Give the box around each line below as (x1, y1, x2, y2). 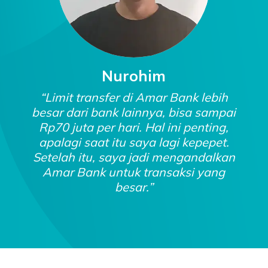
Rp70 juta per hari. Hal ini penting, (39, 120, 229, 135)
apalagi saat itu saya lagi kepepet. (38, 135, 229, 150)
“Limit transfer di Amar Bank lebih (39, 90, 228, 105)
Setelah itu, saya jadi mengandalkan (32, 150, 235, 165)
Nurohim (102, 66, 166, 85)
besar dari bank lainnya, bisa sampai (32, 105, 236, 120)
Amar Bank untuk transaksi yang (42, 165, 226, 179)
